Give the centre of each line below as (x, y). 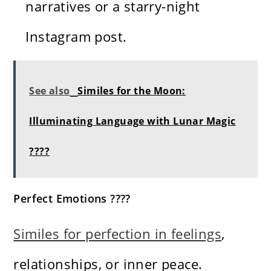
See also (50, 90)
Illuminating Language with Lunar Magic (132, 121)
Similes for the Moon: (132, 90)
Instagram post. (76, 36)
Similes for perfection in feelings (118, 233)
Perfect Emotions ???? (72, 198)
